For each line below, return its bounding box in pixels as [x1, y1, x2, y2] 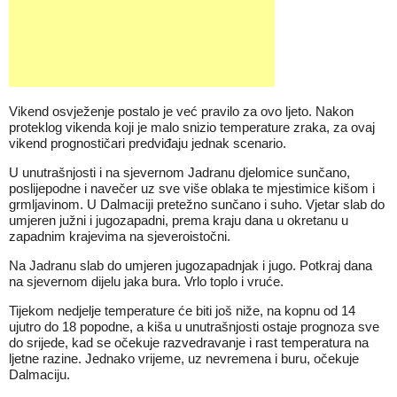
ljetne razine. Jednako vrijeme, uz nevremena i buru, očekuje [9, 351, 359, 366]
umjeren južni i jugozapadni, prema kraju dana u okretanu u [9, 213, 348, 228]
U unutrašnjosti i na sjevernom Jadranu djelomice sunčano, [9, 165, 350, 180]
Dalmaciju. [9, 367, 70, 382]
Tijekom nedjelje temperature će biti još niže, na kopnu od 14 [9, 303, 355, 318]
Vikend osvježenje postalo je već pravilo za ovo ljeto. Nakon [9, 104, 354, 119]
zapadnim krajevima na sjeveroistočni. [9, 229, 230, 244]
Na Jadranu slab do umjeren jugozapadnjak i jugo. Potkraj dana [9, 258, 372, 273]
